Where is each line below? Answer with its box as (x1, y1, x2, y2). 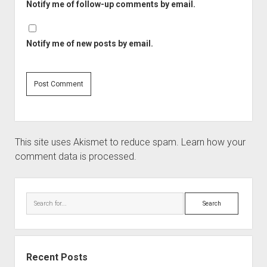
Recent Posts (26, 252, 88, 263)
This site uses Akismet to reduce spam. (14, 136, 181, 148)
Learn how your (181, 136, 246, 148)
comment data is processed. (14, 151, 136, 162)
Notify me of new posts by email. (26, 39, 153, 48)
